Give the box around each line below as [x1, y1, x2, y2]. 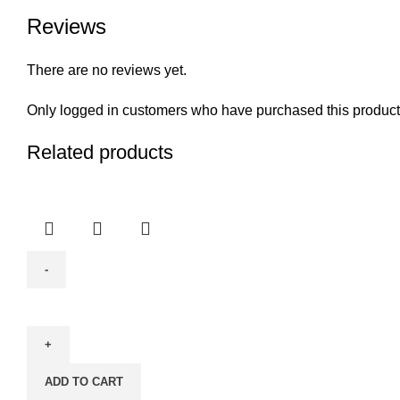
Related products [27, 141, 173, 164]
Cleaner [26, 358, 77, 374]
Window [26, 291, 78, 307]
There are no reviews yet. [27, 62, 187, 79]
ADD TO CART [45, 375, 123, 389]
